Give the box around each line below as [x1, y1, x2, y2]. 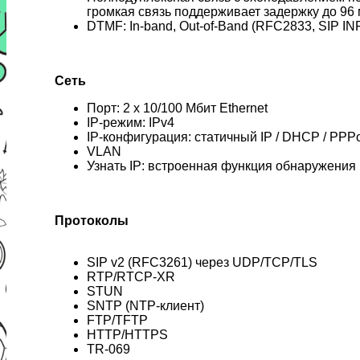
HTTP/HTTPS [87, 327, 168, 342]
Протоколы [55, 213, 129, 227]
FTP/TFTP [87, 313, 148, 327]
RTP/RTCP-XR [87, 269, 175, 284]
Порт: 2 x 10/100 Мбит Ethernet [87, 100, 268, 115]
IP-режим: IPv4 [87, 115, 174, 129]
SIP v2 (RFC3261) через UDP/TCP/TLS [87, 255, 317, 269]
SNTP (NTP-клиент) [87, 298, 204, 313]
